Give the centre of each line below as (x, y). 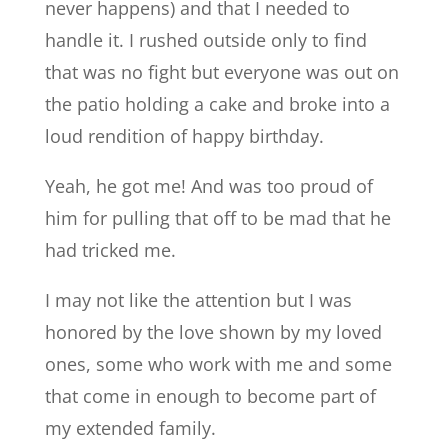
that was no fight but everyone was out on (221, 72)
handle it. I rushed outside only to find (205, 40)
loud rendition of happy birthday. (184, 136)
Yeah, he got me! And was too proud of (208, 186)
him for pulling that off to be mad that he (217, 218)
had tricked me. (110, 250)
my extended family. (130, 428)
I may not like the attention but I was (198, 300)
